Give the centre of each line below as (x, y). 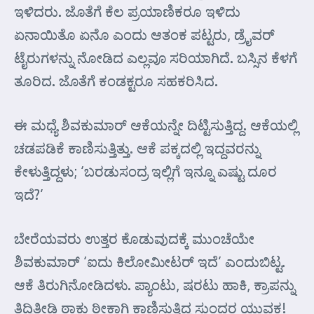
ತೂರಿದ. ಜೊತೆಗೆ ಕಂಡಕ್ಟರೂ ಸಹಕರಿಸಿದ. (116, 81)
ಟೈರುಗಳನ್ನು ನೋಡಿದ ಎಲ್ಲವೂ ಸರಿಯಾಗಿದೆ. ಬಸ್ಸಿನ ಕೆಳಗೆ (156, 57)
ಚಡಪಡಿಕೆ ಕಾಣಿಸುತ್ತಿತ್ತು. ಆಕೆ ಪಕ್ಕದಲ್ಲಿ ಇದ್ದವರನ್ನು (137, 148)
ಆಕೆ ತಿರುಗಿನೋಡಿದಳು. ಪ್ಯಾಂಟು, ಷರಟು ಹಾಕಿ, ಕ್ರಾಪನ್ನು (155, 285)
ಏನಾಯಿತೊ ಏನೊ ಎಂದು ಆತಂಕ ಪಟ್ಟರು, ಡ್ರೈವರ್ (144, 34)
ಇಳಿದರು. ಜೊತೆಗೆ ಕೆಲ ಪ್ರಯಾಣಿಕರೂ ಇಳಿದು (127, 11)
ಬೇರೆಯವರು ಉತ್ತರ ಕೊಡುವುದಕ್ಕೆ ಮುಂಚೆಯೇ (134, 238)
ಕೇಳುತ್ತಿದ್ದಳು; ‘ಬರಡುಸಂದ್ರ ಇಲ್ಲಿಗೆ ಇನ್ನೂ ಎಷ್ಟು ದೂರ (145, 171)
